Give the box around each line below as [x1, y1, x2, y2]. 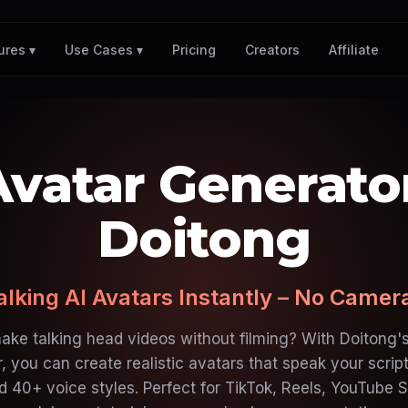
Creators [244, 41, 300, 57]
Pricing [171, 41, 216, 57]
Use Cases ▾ [64, 42, 143, 57]
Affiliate [328, 41, 379, 57]
